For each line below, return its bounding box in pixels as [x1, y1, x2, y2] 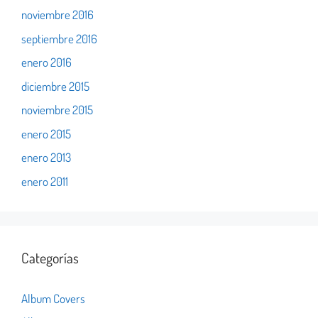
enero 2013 [21, 150, 71, 165]
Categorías [21, 248, 79, 267]
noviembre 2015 [21, 102, 93, 118]
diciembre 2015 [21, 78, 89, 94]
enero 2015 [21, 126, 71, 141]
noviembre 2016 [21, 7, 94, 23]
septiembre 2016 [21, 31, 97, 46]
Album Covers [21, 290, 85, 306]
